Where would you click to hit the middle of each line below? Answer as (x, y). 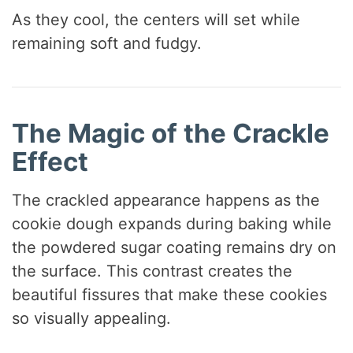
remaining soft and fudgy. (107, 43)
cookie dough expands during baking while (172, 224)
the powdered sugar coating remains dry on (175, 248)
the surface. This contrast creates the (152, 271)
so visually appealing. (92, 319)
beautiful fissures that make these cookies (170, 295)
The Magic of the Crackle (171, 133)
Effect (50, 161)
